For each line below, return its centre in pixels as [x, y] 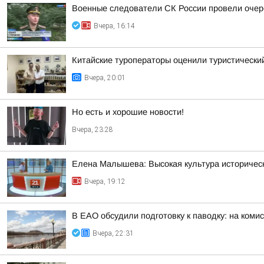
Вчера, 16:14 [114, 26]
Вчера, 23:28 [93, 130]
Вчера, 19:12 [105, 181]
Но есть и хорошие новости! [128, 112]
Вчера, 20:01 [105, 78]
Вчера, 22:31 [113, 233]
